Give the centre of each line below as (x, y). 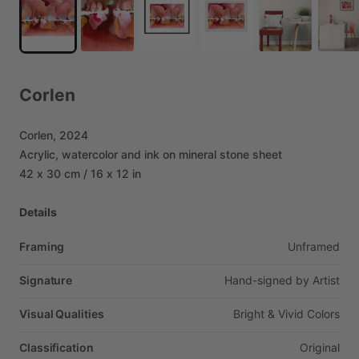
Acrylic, (39, 154)
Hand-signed (258, 280)
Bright (249, 314)
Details (38, 212)
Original (320, 347)
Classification (56, 347)
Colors (323, 314)
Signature (46, 280)
